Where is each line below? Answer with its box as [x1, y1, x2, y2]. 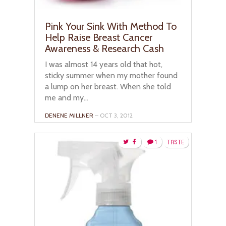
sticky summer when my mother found [45, 70, 178, 80]
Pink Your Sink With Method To [45, 20, 177, 32]
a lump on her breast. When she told [45, 81, 171, 91]
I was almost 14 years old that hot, [45, 59, 162, 69]
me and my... [45, 92, 88, 102]
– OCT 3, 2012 [93, 111, 133, 119]
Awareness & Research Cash [45, 42, 164, 54]
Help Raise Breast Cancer [45, 31, 152, 43]
